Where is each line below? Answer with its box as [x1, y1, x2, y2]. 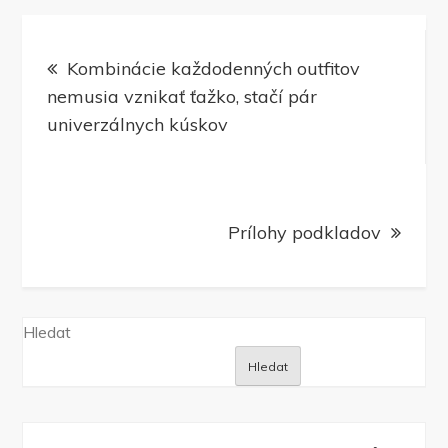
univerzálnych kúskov [47, 113, 229, 137]
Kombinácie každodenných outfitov [67, 57, 361, 81]
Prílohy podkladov [227, 221, 381, 245]
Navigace [21, 15, 191, 68]
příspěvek [21, 123, 198, 176]
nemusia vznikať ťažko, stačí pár [47, 85, 318, 109]
